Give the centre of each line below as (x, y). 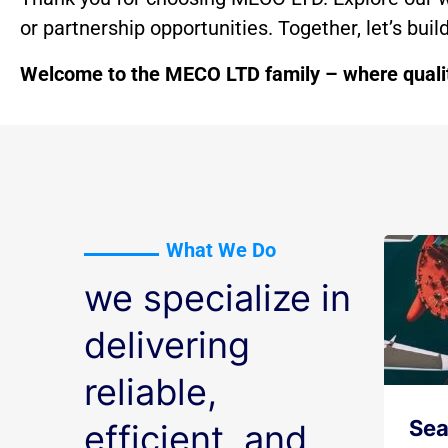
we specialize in (217, 298)
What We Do (221, 250)
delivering (167, 345)
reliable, (150, 392)
